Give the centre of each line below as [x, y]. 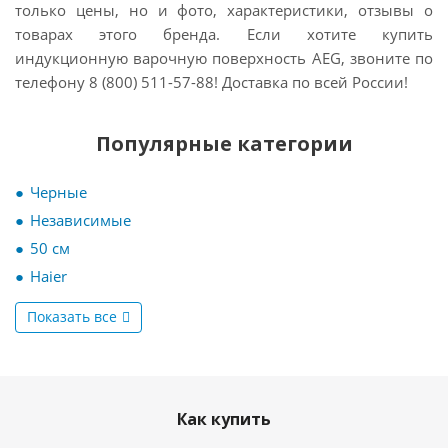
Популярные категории [224, 143]
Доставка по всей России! [315, 82]
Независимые [80, 220]
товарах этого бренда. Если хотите [185, 34]
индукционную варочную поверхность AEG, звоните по [224, 58]
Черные [58, 192]
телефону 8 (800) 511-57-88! [118, 82]
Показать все [72, 316]
